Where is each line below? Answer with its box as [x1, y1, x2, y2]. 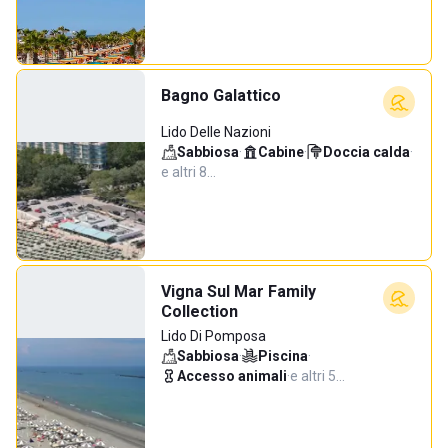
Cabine [258, 144, 304, 160]
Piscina [258, 348, 308, 364]
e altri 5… [290, 368, 345, 384]
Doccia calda [323, 144, 410, 160]
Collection [161, 302, 238, 321]
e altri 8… [161, 164, 216, 180]
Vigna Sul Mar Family [161, 282, 316, 301]
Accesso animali [177, 368, 287, 384]
